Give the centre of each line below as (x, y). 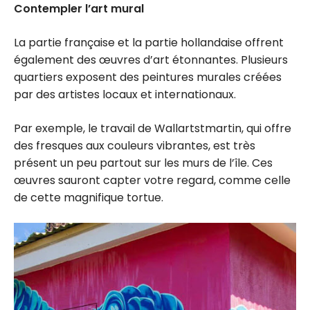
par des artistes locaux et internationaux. (125, 95)
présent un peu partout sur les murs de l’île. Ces (143, 163)
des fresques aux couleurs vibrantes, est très (135, 146)
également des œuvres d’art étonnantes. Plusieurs (151, 60)
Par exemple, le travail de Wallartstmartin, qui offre (153, 129)
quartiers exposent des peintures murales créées (148, 77)
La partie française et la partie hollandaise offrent (149, 43)
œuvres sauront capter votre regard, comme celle (152, 181)
